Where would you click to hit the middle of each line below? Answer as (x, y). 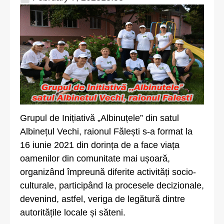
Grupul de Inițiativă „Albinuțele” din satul (99, 118)
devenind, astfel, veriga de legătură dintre (102, 199)
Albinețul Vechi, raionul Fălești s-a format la (106, 132)
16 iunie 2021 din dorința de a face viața (100, 145)
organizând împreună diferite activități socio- (108, 172)
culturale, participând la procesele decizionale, (112, 186)
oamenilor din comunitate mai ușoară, (95, 159)
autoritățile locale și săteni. (73, 213)
